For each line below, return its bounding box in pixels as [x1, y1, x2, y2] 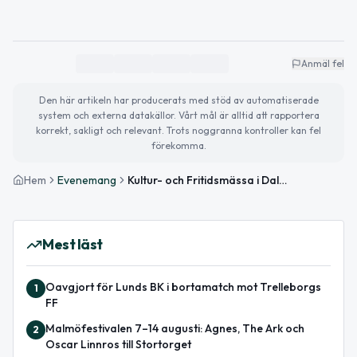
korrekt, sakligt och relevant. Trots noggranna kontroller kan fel [36, 124, 321, 136]
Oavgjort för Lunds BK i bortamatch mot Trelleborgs [45, 279, 321, 294]
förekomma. [151, 139, 206, 151]
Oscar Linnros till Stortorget [45, 336, 191, 351]
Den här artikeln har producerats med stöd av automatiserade [38, 93, 319, 106]
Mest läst [42, 234, 103, 253]
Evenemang [57, 172, 116, 187]
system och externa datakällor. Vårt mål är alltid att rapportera [37, 108, 320, 121]
